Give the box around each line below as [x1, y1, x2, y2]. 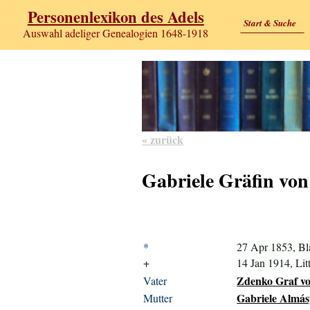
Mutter [143, 291, 173, 306]
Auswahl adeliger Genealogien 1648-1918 [23, 26, 209, 41]
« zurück [142, 131, 184, 147]
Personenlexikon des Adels [27, 6, 204, 29]
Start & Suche [243, 16, 296, 29]
